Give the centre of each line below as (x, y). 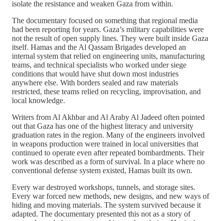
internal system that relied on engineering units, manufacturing (108, 56)
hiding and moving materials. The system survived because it (106, 205)
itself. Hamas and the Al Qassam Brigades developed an (99, 47)
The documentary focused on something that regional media (105, 21)
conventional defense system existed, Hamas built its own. (102, 171)
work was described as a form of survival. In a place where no (108, 162)
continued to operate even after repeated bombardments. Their (108, 153)
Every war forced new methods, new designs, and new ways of (110, 196)
